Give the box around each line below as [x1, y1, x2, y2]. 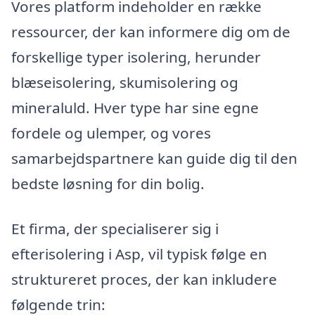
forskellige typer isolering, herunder [11, 46, 261, 67]
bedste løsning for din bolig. [11, 173, 205, 193]
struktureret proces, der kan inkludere [11, 269, 277, 289]
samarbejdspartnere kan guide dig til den [11, 148, 297, 168]
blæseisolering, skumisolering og [11, 72, 238, 92]
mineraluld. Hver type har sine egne [11, 97, 259, 117]
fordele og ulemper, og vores [11, 122, 211, 143]
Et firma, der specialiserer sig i [11, 218, 219, 238]
